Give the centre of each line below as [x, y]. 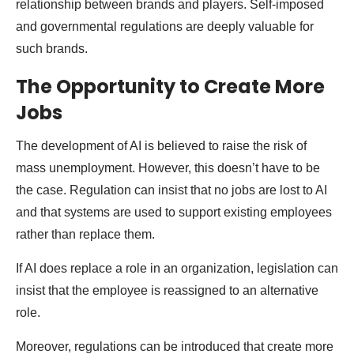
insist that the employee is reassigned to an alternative [167, 290]
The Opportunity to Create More [170, 86]
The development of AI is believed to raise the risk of [161, 145]
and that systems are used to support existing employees [174, 212]
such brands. [52, 48]
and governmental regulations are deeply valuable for [165, 26]
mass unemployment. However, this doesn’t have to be [168, 168]
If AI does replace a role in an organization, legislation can [177, 268]
